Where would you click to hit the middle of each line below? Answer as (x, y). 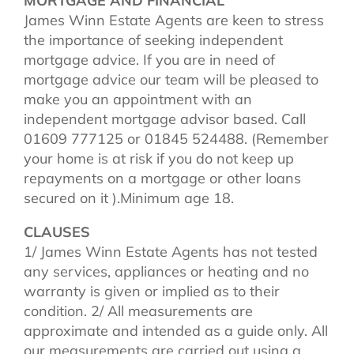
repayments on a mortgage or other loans (162, 178)
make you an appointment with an (138, 99)
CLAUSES (57, 232)
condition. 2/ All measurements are (138, 311)
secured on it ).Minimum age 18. (129, 198)
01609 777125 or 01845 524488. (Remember (176, 138)
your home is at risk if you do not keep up (159, 158)
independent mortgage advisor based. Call (165, 119)
